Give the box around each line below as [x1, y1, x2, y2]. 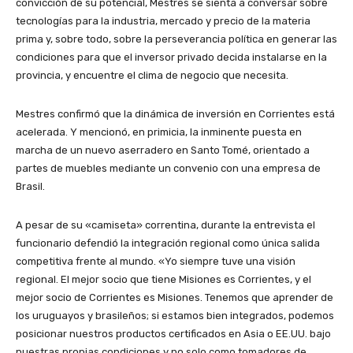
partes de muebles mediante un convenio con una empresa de [16, 162, 321, 175]
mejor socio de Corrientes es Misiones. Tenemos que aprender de [16, 292, 333, 304]
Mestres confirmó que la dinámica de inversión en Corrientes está [16, 108, 335, 121]
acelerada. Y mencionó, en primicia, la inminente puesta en [16, 126, 302, 139]
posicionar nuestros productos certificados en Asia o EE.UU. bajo [16, 328, 331, 340]
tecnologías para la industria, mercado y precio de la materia [16, 15, 310, 28]
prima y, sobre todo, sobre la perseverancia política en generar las [16, 33, 337, 46]
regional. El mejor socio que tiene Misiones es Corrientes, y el [16, 273, 311, 286]
